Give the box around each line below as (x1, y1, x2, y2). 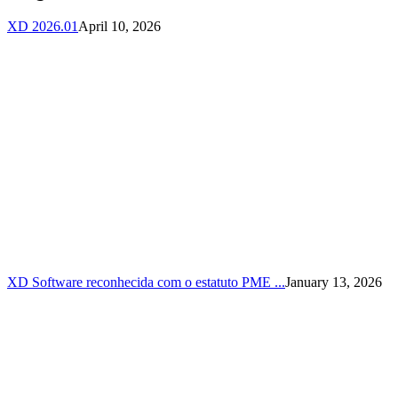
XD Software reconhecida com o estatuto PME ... (7, 275, 285, 291)
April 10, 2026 (78, 19, 161, 35)
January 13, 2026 (285, 275, 382, 291)
